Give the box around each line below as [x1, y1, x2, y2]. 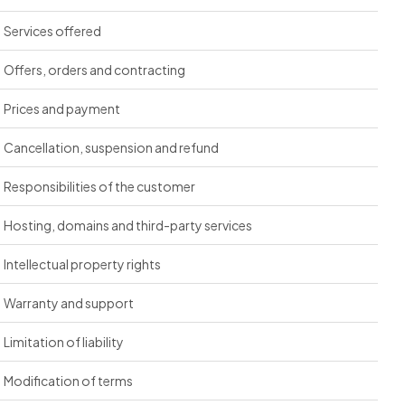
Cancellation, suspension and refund [4, 139, 219, 155]
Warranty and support [4, 295, 134, 311]
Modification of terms [4, 372, 133, 389]
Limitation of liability [4, 334, 124, 350]
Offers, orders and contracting [4, 61, 185, 78]
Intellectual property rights [4, 256, 161, 272]
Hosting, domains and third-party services [4, 217, 252, 233]
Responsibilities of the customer [4, 178, 195, 194]
